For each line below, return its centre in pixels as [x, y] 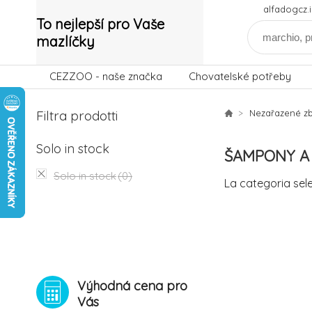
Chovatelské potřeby [240, 76]
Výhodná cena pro [132, 286]
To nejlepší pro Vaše [100, 24]
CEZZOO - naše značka [106, 76]
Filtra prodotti [77, 116]
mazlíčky [65, 41]
